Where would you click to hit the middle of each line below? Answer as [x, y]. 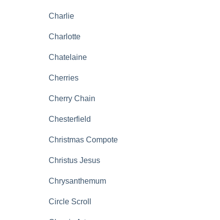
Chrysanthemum [77, 181]
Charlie [61, 16]
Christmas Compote [83, 140]
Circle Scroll [70, 202]
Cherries [64, 78]
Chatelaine [68, 57]
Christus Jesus [74, 160]
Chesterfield [70, 119]
